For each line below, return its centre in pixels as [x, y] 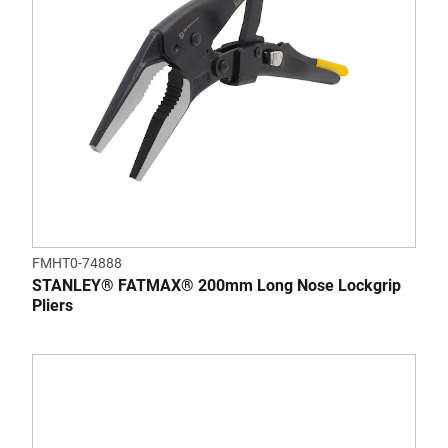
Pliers [52, 306]
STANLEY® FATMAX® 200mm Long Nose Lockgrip [216, 286]
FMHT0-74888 [77, 263]
